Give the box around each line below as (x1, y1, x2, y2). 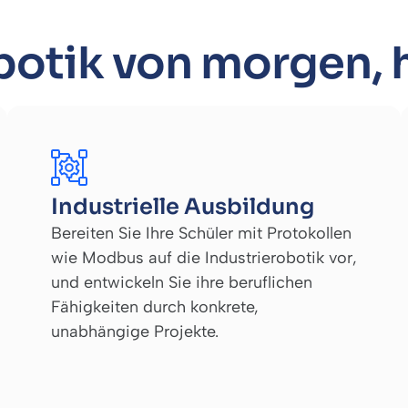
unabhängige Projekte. (51, 321, 219, 342)
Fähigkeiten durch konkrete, (51, 296, 259, 317)
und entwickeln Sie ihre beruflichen (51, 271, 312, 292)
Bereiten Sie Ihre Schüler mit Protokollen (51, 222, 352, 243)
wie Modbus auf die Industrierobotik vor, (51, 247, 357, 268)
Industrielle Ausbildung (51, 192, 314, 220)
